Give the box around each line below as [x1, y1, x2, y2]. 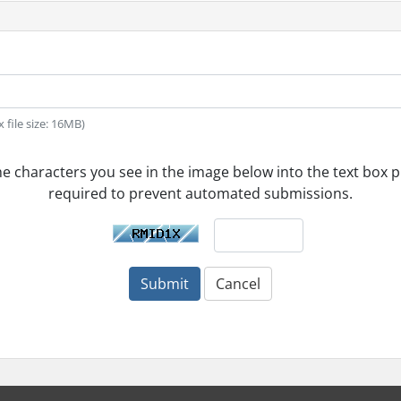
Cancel [216, 274, 260, 294]
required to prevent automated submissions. [48, 183, 353, 203]
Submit [141, 274, 189, 294]
